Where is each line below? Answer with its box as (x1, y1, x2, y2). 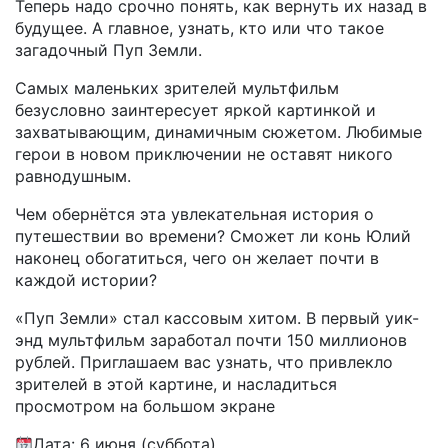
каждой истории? (15, 269, 157, 290)
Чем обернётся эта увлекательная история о (15, 203, 374, 224)
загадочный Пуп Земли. (15, 39, 202, 60)
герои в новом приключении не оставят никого (15, 143, 393, 164)
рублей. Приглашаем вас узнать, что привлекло (15, 351, 393, 372)
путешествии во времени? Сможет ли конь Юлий (15, 225, 411, 246)
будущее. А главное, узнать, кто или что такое (15, 17, 384, 38)
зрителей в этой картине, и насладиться (15, 373, 337, 394)
